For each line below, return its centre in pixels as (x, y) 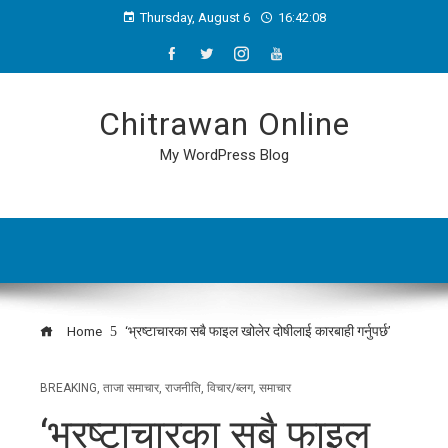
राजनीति (183, 388)
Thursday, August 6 (195, 17)
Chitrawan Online (224, 124)
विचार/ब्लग (230, 388)
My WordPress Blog (224, 155)
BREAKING (68, 388)
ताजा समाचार (131, 388)
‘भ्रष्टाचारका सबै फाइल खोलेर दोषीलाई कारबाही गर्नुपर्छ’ (258, 331)
